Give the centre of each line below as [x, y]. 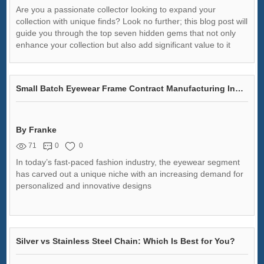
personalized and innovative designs [84, 185]
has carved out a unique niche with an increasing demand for [130, 174]
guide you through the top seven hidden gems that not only [126, 33]
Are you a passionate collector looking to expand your [116, 9]
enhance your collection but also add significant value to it [123, 44]
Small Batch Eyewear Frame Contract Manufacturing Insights [240, 88]
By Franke [37, 129]
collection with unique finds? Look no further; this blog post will [132, 21]
